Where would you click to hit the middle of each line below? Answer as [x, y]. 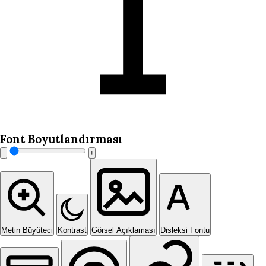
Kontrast [72, 230]
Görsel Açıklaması [123, 230]
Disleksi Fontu [185, 230]
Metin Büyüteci [27, 230]
